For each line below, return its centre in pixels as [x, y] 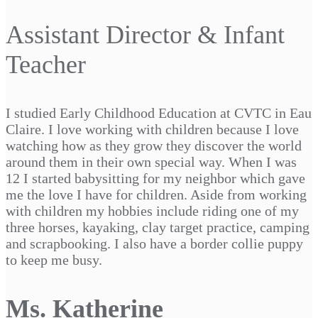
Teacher [46, 64]
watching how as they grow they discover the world [154, 145]
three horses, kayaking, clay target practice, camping [158, 227]
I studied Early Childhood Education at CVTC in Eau [159, 113]
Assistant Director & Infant [145, 34]
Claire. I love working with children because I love [152, 129]
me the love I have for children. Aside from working [156, 194]
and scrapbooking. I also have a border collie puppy [154, 243]
